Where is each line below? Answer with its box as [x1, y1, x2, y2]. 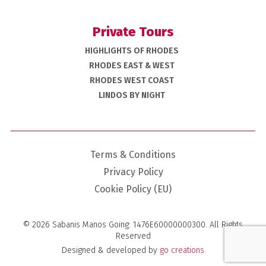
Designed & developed [62, 245, 148, 255]
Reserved [115, 230, 151, 241]
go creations [160, 245, 204, 255]
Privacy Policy [103, 166, 163, 178]
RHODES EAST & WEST [88, 60, 175, 71]
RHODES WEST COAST [89, 75, 174, 85]
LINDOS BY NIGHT [98, 90, 165, 100]
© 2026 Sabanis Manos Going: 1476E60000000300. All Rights [23, 219, 243, 230]
